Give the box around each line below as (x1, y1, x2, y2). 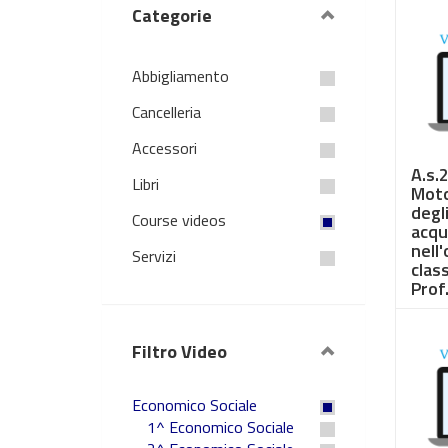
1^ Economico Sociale (147, 415, 294, 439)
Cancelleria (132, 100, 201, 124)
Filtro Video (132, 338, 227, 365)
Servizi (132, 244, 176, 268)
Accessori (132, 136, 197, 160)
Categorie (132, 2, 212, 29)
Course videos (132, 208, 226, 232)
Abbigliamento (132, 64, 229, 88)
